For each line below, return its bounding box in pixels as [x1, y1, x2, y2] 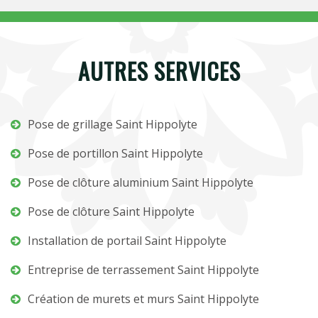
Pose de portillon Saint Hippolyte [28, 146, 203, 161]
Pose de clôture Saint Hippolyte [28, 204, 194, 219]
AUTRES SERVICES [77, 54, 241, 87]
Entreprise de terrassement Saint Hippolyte [28, 262, 259, 278]
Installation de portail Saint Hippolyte [28, 233, 226, 248]
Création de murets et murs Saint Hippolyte [28, 291, 259, 307]
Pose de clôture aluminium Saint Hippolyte [28, 175, 253, 190]
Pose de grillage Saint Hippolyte [28, 116, 197, 132]
